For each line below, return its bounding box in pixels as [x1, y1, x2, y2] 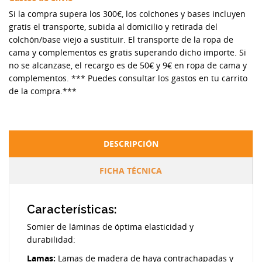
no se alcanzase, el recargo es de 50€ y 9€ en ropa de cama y [9, 59, 247, 71]
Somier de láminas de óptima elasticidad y [27, 220, 194, 232]
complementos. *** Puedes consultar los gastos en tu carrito [9, 72, 247, 84]
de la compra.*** [9, 85, 77, 96]
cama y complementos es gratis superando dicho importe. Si [9, 46, 246, 58]
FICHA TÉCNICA [99, 164, 162, 176]
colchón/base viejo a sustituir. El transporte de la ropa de [9, 33, 233, 45]
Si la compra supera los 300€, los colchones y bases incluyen [9, 8, 246, 19]
